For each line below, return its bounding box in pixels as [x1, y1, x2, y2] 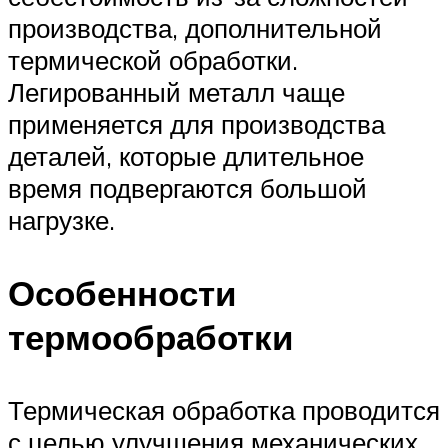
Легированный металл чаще [8, 75, 345, 108]
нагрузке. [8, 203, 115, 236]
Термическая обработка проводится [8, 393, 440, 426]
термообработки [8, 314, 294, 359]
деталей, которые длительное [8, 139, 364, 172]
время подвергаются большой [8, 171, 367, 204]
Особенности [8, 270, 237, 315]
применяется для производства [8, 107, 385, 140]
